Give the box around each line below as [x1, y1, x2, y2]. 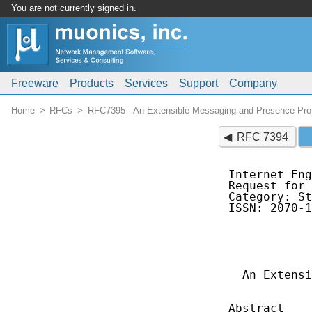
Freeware [11, 77, 58, 89]
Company [229, 77, 277, 89]
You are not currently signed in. [11, 3, 136, 13]
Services [125, 77, 168, 89]
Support [179, 77, 218, 89]
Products [70, 77, 114, 89]
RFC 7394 [237, 130, 289, 143]
